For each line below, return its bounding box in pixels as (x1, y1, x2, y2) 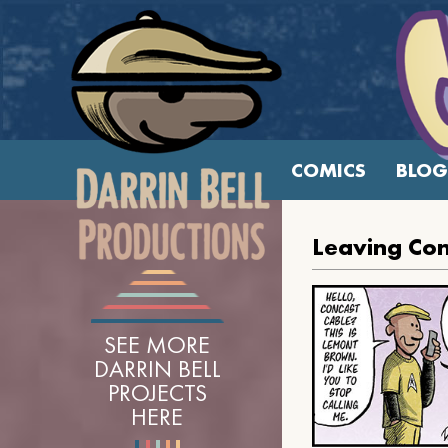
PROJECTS (107, 377, 207, 408)
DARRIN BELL (93, 353, 221, 384)
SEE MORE (104, 329, 210, 360)
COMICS (290, 157, 366, 183)
